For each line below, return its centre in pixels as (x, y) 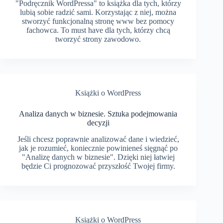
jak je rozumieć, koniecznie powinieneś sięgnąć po (98, 148)
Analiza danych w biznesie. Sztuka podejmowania (98, 114)
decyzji (98, 123)
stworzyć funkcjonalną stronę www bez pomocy (98, 21)
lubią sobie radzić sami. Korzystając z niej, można (98, 12)
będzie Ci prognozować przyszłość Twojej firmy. (98, 166)
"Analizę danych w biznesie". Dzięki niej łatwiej (98, 157)
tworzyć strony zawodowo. (98, 39)
